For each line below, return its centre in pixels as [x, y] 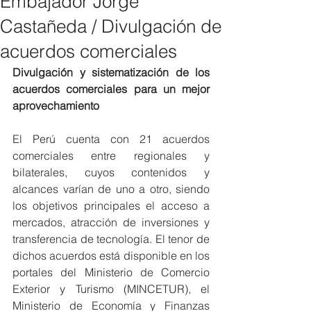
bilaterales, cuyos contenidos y [111, 172]
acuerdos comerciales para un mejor [111, 89]
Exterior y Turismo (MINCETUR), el [111, 289]
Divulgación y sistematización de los [111, 72]
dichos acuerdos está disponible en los [111, 255]
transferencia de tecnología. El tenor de [111, 239]
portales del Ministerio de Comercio [111, 272]
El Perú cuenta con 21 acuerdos [111, 139]
